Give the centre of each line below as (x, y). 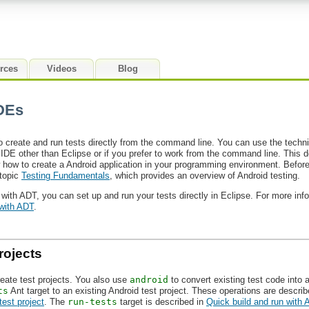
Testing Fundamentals (66, 176)
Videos (61, 69)
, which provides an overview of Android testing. (205, 176)
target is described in (162, 301)
